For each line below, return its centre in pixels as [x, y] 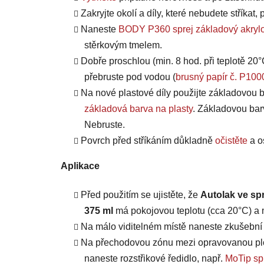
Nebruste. [105, 125]
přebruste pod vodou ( [130, 77]
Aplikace [80, 166]
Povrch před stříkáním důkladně [148, 141]
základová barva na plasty [138, 109]
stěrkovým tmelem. [123, 45]
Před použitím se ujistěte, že [141, 195]
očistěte [231, 141]
